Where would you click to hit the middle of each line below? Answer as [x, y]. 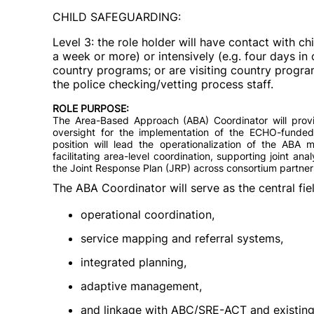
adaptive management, [141, 286]
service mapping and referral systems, [182, 238]
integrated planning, [134, 262]
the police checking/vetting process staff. [163, 84]
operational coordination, [148, 214]
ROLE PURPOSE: [91, 108]
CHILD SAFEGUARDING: [117, 17]
